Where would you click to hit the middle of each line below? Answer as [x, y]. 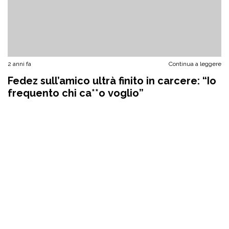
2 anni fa [19, 64]
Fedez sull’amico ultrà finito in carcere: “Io [112, 81]
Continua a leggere [195, 64]
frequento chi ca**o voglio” [76, 93]
